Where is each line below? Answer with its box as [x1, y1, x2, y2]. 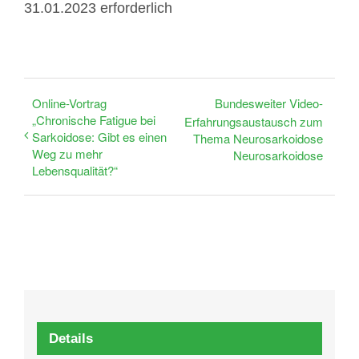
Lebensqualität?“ [32, 161, 118, 179]
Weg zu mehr [32, 144, 103, 162]
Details [48, 330, 93, 346]
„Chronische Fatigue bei [32, 111, 155, 128]
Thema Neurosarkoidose [193, 130, 323, 147]
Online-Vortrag [32, 94, 107, 111]
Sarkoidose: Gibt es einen [32, 127, 167, 145]
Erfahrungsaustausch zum [184, 113, 323, 131]
